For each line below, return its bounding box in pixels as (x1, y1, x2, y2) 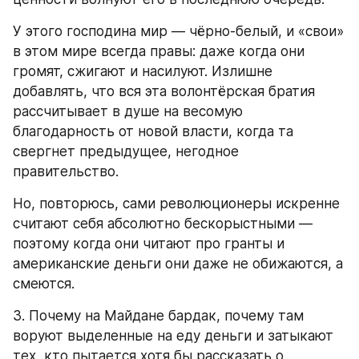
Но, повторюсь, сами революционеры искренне (13, 196, 340, 212)
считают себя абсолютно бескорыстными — (13, 216, 313, 232)
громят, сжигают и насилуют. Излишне (13, 63, 272, 80)
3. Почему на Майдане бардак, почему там (13, 308, 304, 325)
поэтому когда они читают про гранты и (13, 236, 284, 252)
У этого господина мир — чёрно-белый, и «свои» (13, 23, 344, 40)
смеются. (13, 276, 75, 292)
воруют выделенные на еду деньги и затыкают (13, 328, 333, 345)
